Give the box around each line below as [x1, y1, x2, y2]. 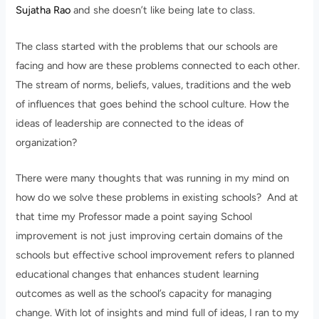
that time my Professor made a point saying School [16, 210, 253, 224]
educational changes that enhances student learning [16, 268, 260, 281]
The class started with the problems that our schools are [16, 39, 278, 53]
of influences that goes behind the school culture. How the [16, 97, 290, 110]
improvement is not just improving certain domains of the [16, 229, 283, 243]
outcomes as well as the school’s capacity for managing [16, 287, 273, 300]
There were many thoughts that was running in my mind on [16, 172, 290, 185]
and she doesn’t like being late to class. [70, 4, 256, 17]
